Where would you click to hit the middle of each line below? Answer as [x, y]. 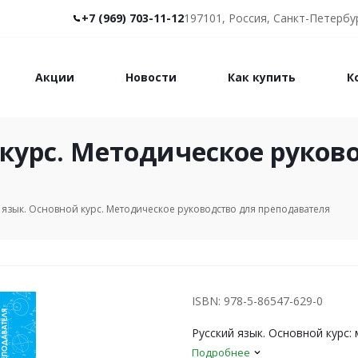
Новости [151, 77]
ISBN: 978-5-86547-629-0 [257, 301]
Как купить [261, 77]
